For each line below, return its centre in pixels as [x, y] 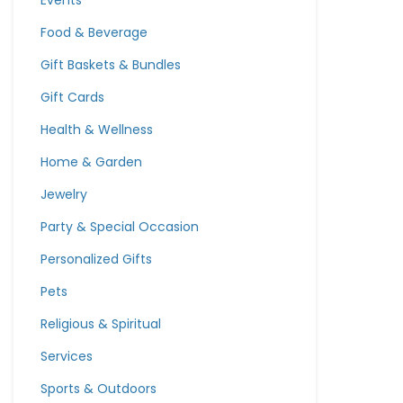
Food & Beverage [94, 32]
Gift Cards [72, 97]
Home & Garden [91, 162]
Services [67, 356]
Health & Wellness [97, 130]
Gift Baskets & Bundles [111, 65]
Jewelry [64, 194]
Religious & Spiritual [101, 324]
